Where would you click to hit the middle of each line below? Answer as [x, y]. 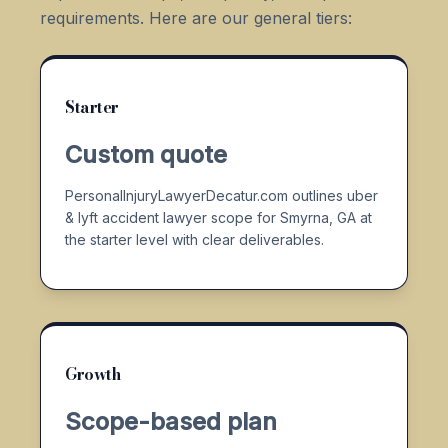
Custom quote [146, 154]
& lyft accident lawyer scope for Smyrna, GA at [218, 217]
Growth [93, 373]
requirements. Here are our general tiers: [196, 17]
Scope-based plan [171, 421]
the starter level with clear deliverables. [194, 239]
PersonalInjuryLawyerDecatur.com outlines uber [221, 195]
